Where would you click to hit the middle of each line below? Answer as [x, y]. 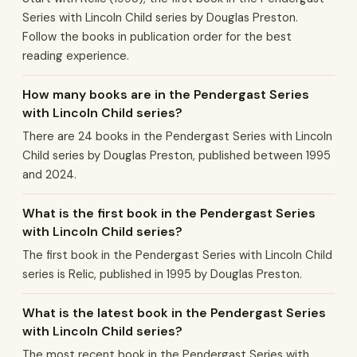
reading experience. [76, 56]
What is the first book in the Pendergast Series [169, 213]
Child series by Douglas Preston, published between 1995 [177, 155]
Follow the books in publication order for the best [157, 37]
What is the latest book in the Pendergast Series [174, 313]
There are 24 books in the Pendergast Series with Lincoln [177, 136]
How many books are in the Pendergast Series [166, 94]
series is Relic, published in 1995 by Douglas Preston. [162, 274]
